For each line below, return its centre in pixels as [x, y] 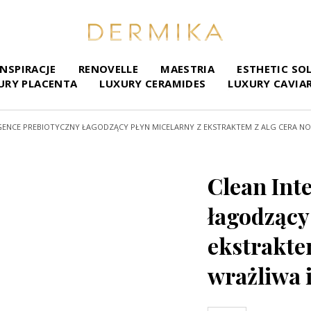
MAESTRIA [188, 68]
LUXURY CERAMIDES [153, 83]
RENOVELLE [108, 68]
